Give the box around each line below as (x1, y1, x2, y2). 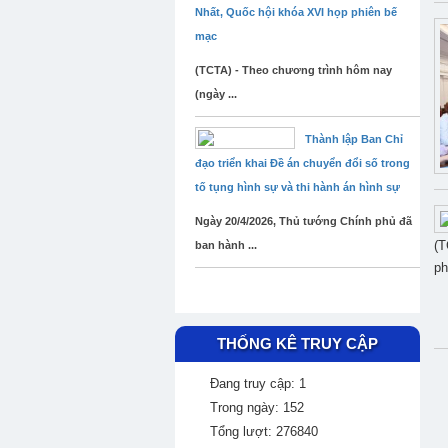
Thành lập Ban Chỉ (305, 133, 403, 145)
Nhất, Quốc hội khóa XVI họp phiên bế (195, 6, 397, 18)
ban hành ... (195, 239, 257, 251)
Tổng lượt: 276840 (210, 424, 318, 439)
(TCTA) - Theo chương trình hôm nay (195, 64, 392, 76)
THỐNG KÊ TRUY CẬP (217, 335, 378, 352)
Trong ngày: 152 (210, 400, 304, 415)
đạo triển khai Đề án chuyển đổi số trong (195, 157, 410, 169)
